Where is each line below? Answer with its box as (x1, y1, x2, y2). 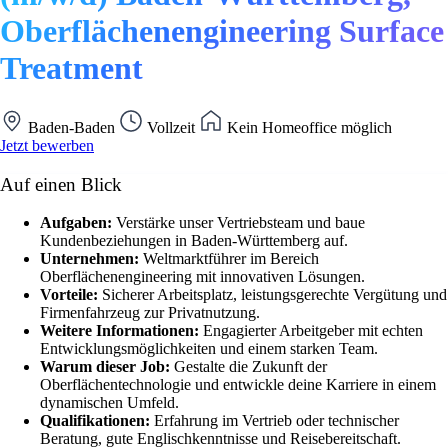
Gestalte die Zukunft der (174, 358, 327, 376)
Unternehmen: (40, 250, 143, 268)
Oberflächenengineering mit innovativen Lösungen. (40, 268, 365, 286)
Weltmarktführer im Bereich (143, 250, 319, 268)
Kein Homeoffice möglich (223, 118, 392, 136)
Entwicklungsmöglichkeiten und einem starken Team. (40, 340, 378, 358)
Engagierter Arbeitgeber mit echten (203, 322, 423, 340)
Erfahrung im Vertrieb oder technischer (154, 412, 399, 430)
